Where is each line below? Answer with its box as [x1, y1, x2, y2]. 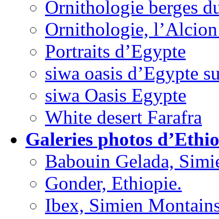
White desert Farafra [45, 107, 202, 128]
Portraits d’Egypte [45, 41, 186, 62]
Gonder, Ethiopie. [45, 173, 182, 194]
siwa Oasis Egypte [45, 85, 186, 106]
